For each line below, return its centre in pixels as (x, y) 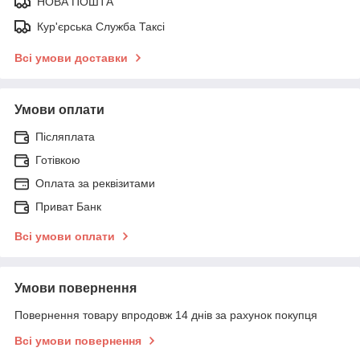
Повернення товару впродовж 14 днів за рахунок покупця (166, 315)
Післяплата (65, 136)
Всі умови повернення (78, 340)
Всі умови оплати (65, 236)
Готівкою (58, 160)
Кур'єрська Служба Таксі (101, 26)
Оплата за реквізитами (95, 183)
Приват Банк (68, 206)
